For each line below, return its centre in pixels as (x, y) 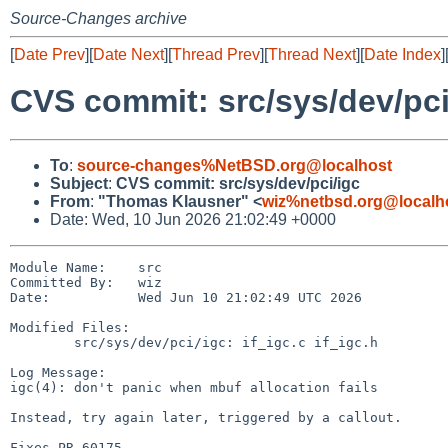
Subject (79, 183)
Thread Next (312, 54)
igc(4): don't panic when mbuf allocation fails (194, 387)
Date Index (402, 54)
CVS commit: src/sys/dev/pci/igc (238, 183)
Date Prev (49, 54)
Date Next (128, 54)
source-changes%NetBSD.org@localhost (234, 165)
